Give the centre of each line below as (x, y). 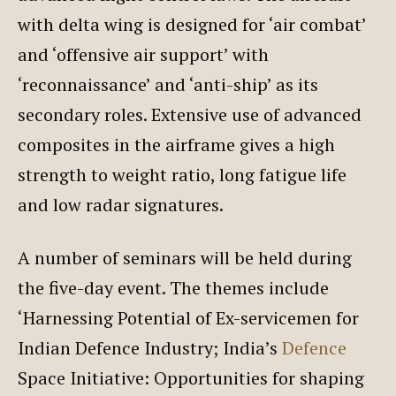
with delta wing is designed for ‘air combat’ (192, 24)
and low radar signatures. (122, 204)
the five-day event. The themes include (173, 287)
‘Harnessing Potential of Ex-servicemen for (188, 317)
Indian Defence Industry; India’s (150, 347)
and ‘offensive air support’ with (143, 54)
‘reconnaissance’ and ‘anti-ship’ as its (168, 84)
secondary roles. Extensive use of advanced (190, 114)
